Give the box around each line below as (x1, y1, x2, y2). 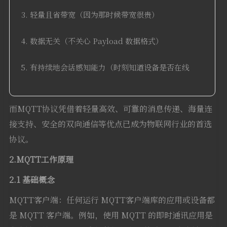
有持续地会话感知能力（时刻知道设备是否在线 (29, 62, 190, 73)
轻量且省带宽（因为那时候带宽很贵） (29, 9, 159, 20)
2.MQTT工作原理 (9, 154, 73, 166)
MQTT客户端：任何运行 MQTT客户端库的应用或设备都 (9, 194, 215, 206)
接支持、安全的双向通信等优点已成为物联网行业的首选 (9, 118, 212, 130)
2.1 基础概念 (9, 174, 55, 186)
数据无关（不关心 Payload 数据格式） (29, 35, 163, 47)
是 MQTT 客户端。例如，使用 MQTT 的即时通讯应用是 (9, 209, 213, 221)
